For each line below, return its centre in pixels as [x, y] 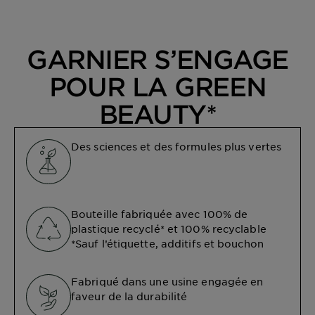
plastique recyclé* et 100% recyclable [169, 229]
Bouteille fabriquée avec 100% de [160, 214]
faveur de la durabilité [129, 296]
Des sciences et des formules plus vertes [176, 147]
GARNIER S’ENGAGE [157, 59]
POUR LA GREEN [157, 87]
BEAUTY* [157, 114]
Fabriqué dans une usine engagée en [167, 282]
